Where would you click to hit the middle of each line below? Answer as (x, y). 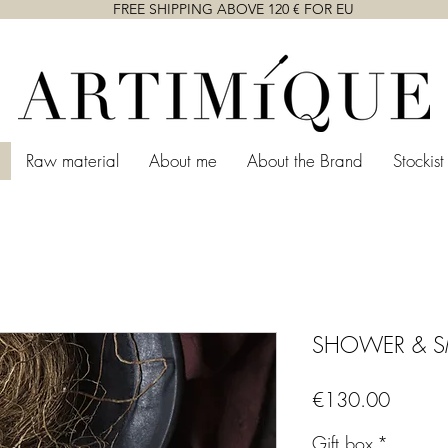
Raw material (72, 160)
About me (183, 160)
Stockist (418, 160)
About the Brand (305, 160)
